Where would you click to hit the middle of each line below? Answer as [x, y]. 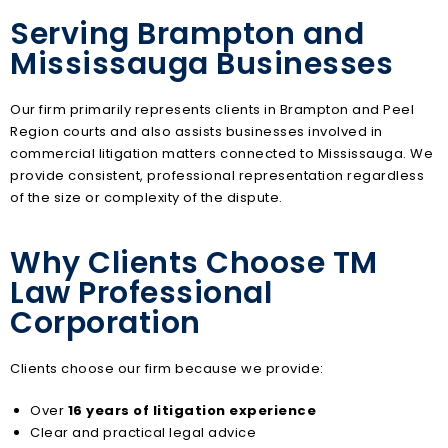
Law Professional [141, 293]
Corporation [105, 323]
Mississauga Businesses [201, 63]
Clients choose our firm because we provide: [167, 369]
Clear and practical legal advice [143, 432]
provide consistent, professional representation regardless [217, 175]
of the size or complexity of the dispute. [146, 197]
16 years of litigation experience [191, 410]
